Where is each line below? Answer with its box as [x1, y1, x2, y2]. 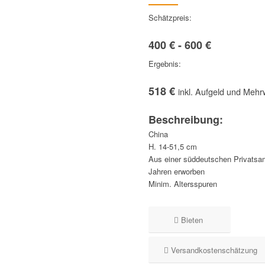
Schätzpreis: [148, 12, 192, 24]
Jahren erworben [148, 166, 205, 177]
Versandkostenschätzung [171, 244, 258, 256]
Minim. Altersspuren [148, 178, 218, 190]
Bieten [181, 214, 203, 226]
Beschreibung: [148, 112, 224, 128]
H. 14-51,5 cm [148, 141, 198, 153]
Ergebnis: [148, 58, 182, 70]
